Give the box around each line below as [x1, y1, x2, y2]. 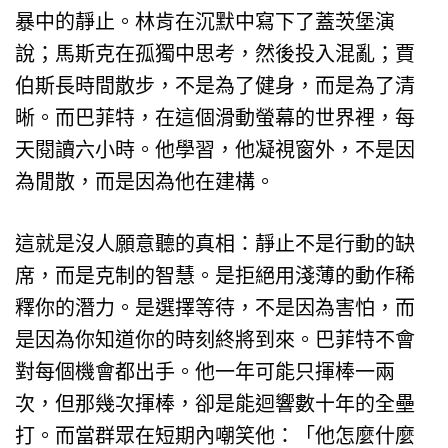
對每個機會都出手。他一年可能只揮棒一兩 [15, 360, 395, 383]
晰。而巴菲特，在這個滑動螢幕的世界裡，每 [15, 106, 415, 129]
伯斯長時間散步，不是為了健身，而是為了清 [15, 74, 415, 97]
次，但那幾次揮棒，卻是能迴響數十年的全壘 [15, 392, 415, 415]
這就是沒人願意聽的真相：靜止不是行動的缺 [15, 232, 415, 255]
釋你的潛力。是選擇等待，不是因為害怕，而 [15, 296, 415, 319]
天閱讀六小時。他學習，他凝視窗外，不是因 [15, 138, 415, 161]
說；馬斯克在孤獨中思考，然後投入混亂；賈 [15, 42, 415, 65]
